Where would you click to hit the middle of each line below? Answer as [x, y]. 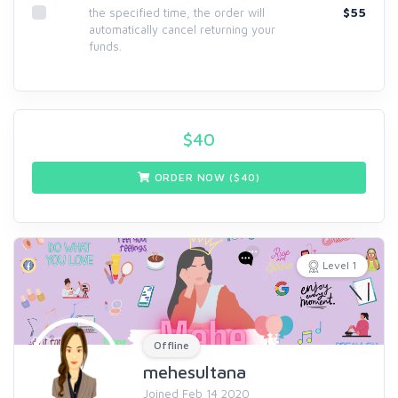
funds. [105, 46]
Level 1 [340, 265]
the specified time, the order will [177, 12]
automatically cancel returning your [182, 29]
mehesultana [195, 372]
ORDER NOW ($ [195, 177]
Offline [171, 345]
